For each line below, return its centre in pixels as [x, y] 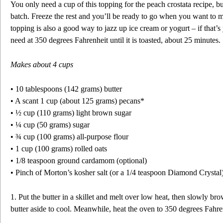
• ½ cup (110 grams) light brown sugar [71, 113]
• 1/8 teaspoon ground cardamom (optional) [79, 161]
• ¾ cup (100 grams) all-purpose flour [69, 137]
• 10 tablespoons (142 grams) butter [67, 89]
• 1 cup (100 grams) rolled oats [59, 149]
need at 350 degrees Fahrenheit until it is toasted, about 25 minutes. [115, 40]
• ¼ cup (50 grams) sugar [50, 125]
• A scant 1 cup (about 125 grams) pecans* [77, 101]
